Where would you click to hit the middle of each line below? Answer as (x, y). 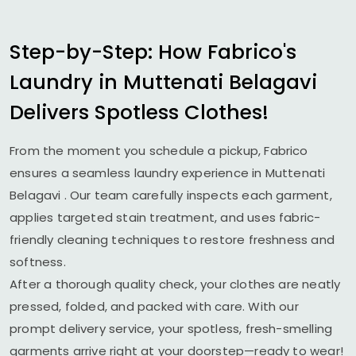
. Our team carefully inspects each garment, (198, 195)
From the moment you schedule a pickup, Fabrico (159, 151)
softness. (38, 262)
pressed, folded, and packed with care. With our (154, 306)
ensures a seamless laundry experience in (137, 173)
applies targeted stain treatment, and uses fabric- (165, 217)
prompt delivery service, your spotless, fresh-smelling (171, 329)
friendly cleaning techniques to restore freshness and (172, 240)
